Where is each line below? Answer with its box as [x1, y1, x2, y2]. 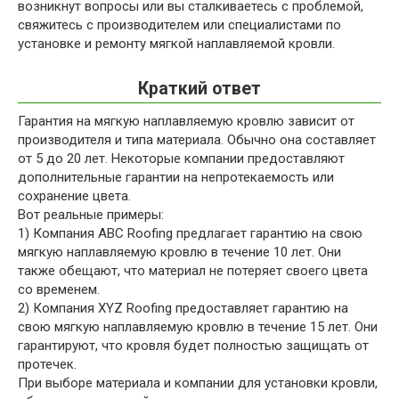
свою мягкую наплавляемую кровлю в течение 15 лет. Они [18, 318, 378, 335]
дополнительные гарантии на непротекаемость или [18, 168, 334, 185]
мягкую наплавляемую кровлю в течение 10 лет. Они [18, 243, 341, 260]
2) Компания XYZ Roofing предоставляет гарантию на [18, 299, 348, 316]
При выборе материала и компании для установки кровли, [18, 374, 378, 391]
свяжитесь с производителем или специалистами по [18, 16, 341, 33]
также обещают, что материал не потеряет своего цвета [18, 262, 368, 279]
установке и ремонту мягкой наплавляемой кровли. [18, 35, 335, 52]
